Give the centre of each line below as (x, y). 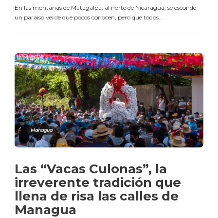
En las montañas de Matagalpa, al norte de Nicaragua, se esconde (105, 7)
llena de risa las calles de (97, 196)
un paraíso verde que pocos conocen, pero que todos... (89, 17)
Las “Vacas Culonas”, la (91, 169)
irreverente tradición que (98, 183)
